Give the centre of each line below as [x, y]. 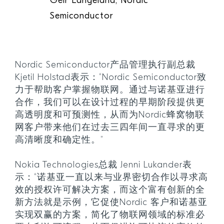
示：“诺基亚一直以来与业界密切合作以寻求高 [111, 178]
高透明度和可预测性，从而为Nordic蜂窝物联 [110, 115]
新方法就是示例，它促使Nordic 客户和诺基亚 [111, 203]
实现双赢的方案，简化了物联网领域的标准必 [110, 215]
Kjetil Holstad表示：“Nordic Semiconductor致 [111, 78]
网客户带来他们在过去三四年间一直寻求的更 [110, 128]
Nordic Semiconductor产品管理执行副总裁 [105, 65]
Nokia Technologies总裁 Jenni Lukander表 [103, 165]
